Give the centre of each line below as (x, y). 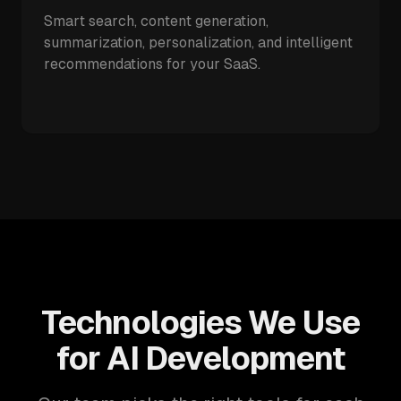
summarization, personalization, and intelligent (198, 43)
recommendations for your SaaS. (152, 64)
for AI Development (200, 358)
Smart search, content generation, (156, 21)
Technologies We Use (200, 323)
